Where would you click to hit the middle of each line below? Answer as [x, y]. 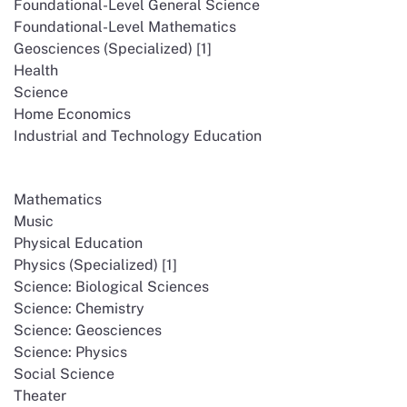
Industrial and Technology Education [138, 136]
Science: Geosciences [88, 330]
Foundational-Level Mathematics [125, 27]
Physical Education [78, 243]
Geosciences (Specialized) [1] [113, 49]
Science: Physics [70, 352]
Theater [40, 396]
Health [36, 70]
